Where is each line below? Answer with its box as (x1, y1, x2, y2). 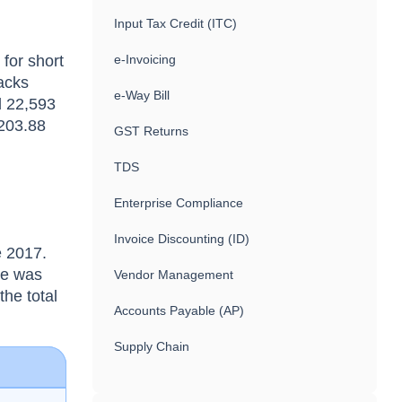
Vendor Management (114, 267, 234, 282)
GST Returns (114, 124, 189, 138)
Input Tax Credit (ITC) (114, 16, 238, 31)
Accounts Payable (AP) (114, 303, 245, 318)
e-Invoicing (114, 52, 177, 66)
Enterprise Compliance (114, 196, 244, 210)
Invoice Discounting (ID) (114, 232, 250, 246)
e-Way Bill (114, 88, 170, 102)
